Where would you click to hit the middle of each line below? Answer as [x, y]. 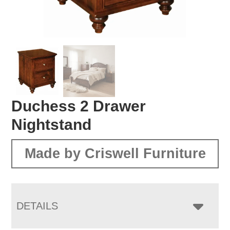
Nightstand [52, 124]
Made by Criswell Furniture [115, 153]
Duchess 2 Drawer [79, 106]
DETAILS [37, 206]
